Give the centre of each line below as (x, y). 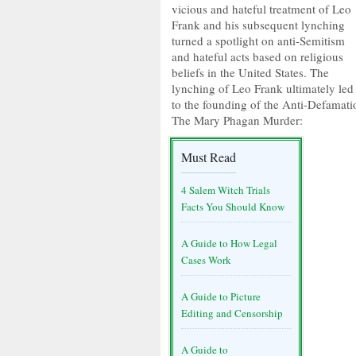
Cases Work (206, 260)
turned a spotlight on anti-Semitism (258, 41)
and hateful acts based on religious (257, 56)
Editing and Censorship (232, 313)
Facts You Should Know (233, 207)
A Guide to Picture (221, 296)
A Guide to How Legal (229, 243)
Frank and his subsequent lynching (258, 25)
